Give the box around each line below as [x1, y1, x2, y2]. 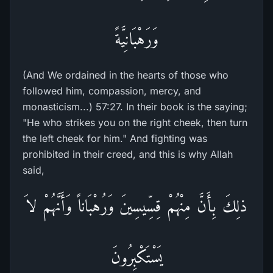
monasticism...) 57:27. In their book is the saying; [23, 101, 247, 113]
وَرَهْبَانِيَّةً [115, 29, 158, 48]
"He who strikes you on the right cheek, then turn [23, 116, 247, 129]
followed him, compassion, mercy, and [23, 85, 201, 97]
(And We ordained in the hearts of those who [23, 69, 229, 81]
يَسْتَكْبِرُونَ [110, 247, 163, 266]
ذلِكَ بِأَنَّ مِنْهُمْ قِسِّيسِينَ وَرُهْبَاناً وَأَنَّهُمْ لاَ [26, 196, 247, 215]
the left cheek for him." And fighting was [23, 132, 207, 144]
